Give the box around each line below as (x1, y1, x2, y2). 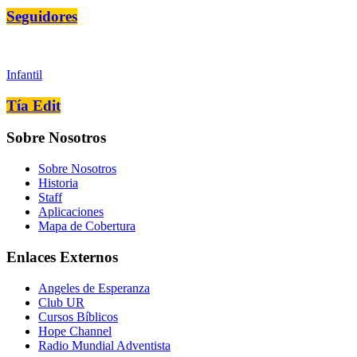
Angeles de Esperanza (38, 280, 150, 295)
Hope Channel (38, 324, 112, 338)
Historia (38, 176, 78, 190)
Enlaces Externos (6, 248, 118, 265)
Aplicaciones (38, 205, 104, 219)
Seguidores (6, 8, 77, 25)
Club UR (38, 295, 84, 309)
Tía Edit (6, 96, 61, 114)
